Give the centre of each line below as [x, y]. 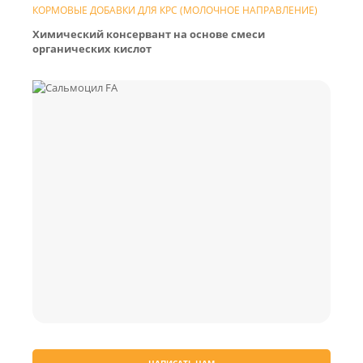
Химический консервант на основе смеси [149, 34]
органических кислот [92, 49]
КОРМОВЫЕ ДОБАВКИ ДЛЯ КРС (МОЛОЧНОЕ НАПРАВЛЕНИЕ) [175, 10]
